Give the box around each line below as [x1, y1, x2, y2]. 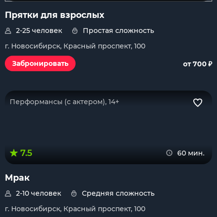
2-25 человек [16, 26, 62, 35]
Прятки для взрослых [5, 10, 104, 20]
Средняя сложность [82, 189, 155, 198]
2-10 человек [16, 189, 61, 198]
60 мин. [177, 149, 204, 157]
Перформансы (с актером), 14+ [10, 97, 119, 106]
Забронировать [12, 59, 68, 68]
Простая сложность [83, 26, 154, 35]
